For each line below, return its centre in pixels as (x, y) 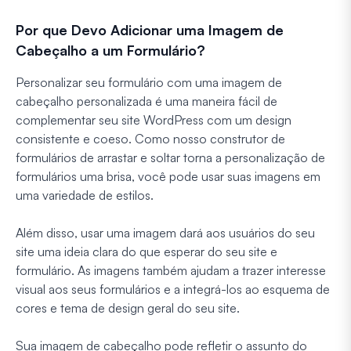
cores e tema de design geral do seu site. (128, 308)
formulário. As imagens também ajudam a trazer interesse (171, 270)
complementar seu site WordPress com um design (154, 119)
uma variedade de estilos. (85, 195)
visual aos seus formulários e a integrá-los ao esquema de (173, 289)
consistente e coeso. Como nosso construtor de (150, 138)
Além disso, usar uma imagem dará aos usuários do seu (165, 232)
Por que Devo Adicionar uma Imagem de (150, 29)
